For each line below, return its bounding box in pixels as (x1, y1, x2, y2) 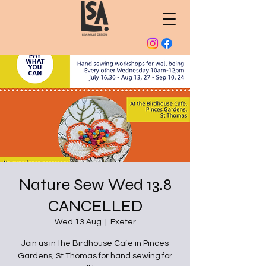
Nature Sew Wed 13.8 (18, 175, 172, 195)
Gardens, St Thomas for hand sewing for (18, 252, 172, 260)
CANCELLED (47, 196, 142, 216)
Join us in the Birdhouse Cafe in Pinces (21, 239, 169, 248)
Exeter (110, 218, 136, 226)
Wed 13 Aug (54, 218, 102, 226)
